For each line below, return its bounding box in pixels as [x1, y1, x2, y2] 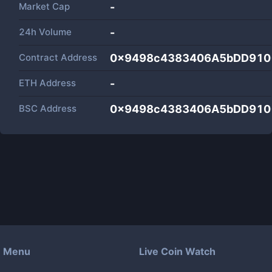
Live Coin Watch [139, 245, 216, 257]
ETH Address [19, 77, 76, 89]
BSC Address [19, 103, 76, 114]
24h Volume [19, 26, 72, 38]
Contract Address [19, 52, 97, 63]
